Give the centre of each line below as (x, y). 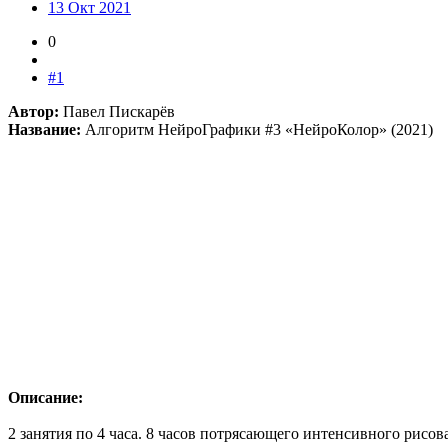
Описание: (45, 397)
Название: (44, 129)
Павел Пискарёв (117, 111)
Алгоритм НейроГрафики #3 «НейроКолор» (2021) (257, 129)
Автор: (33, 111)
